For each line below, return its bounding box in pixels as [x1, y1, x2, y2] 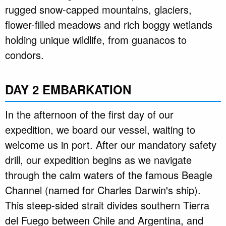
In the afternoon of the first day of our [5, 107, 174, 122]
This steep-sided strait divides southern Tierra [5, 198, 209, 213]
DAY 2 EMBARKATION [5, 81, 131, 98]
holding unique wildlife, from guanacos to [5, 32, 187, 47]
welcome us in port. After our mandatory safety [5, 137, 216, 152]
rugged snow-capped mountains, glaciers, [5, 2, 192, 17]
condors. [5, 47, 44, 63]
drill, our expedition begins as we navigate [5, 152, 192, 167]
